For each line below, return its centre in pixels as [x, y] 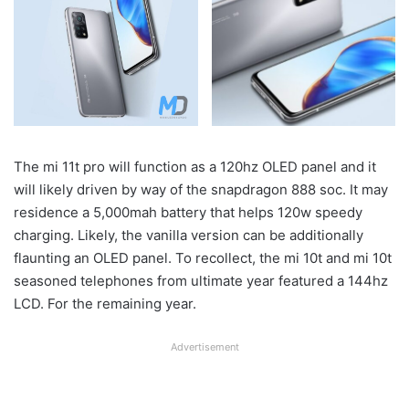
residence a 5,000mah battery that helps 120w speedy [188, 212]
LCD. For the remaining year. [105, 303]
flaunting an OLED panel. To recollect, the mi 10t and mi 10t [203, 257]
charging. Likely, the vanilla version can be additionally [189, 235]
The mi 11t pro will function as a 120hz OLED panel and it [195, 166]
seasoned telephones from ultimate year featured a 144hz [201, 280]
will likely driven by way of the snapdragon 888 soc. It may [201, 189]
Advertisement [204, 346]
